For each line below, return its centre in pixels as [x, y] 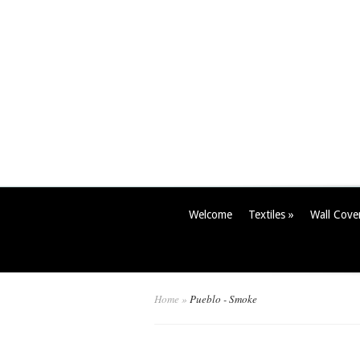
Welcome [211, 215]
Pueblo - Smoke [222, 299]
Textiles [267, 215]
